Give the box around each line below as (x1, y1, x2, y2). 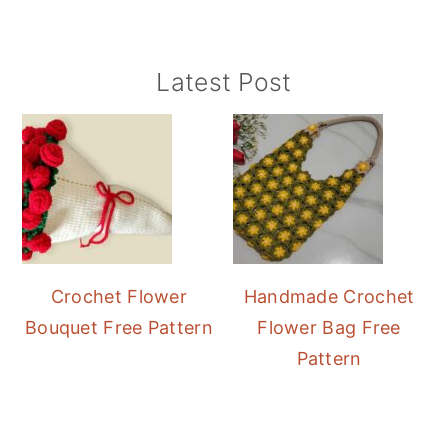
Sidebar (21, 102, 128, 138)
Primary (21, 67, 126, 103)
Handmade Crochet (243, 286, 415, 308)
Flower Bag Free (257, 317, 401, 339)
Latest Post (156, 67, 292, 98)
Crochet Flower (50, 286, 188, 308)
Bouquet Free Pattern (24, 317, 213, 339)
